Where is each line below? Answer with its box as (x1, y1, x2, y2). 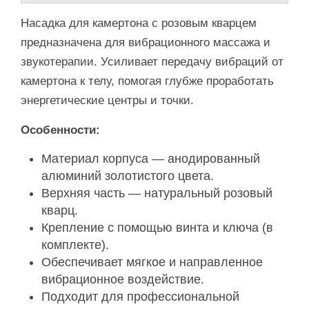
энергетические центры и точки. (21, 93, 194, 107)
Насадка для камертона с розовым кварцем (21, 16, 257, 30)
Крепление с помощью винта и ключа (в (41, 220, 273, 235)
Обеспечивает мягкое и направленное (41, 255, 263, 269)
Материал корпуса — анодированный (41, 151, 260, 166)
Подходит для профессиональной (41, 289, 239, 303)
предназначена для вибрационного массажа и (21, 35, 270, 49)
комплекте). (41, 237, 109, 252)
